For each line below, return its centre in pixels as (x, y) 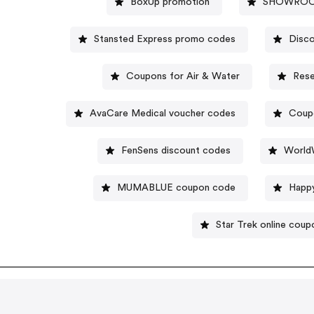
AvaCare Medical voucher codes (163, 113)
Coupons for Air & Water (183, 76)
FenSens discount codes (176, 150)
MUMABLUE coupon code (176, 187)
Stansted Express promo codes (165, 39)
